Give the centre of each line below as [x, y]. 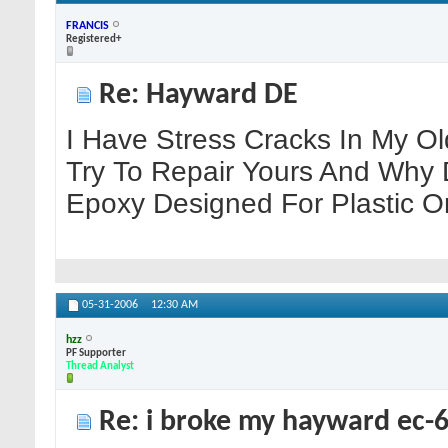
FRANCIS [87, 25]
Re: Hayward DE [195, 96]
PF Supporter [96, 353]
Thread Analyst [100, 366]
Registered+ [93, 39]
